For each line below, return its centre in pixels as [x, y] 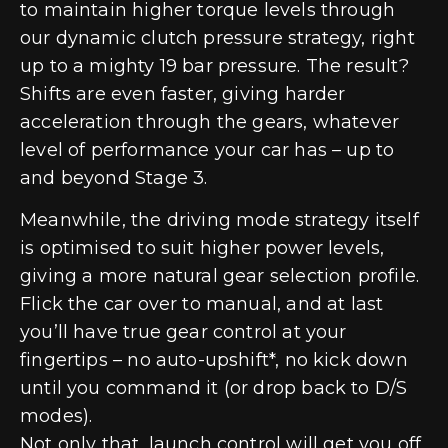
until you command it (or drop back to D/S [214, 387]
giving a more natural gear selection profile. [220, 275]
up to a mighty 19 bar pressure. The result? [214, 65]
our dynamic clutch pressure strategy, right [217, 37]
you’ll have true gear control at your [183, 331]
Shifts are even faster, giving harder [183, 93]
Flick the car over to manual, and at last [202, 303]
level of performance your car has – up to [207, 149]
